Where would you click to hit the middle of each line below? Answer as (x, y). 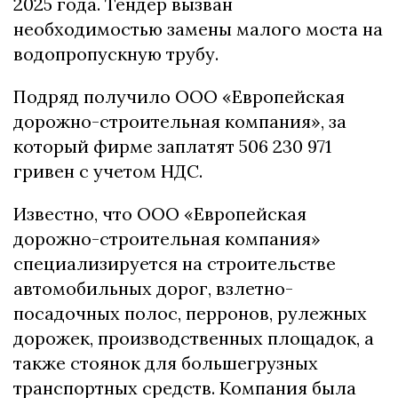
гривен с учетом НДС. (108, 171)
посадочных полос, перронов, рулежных (190, 314)
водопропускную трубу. (116, 54)
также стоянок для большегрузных (166, 363)
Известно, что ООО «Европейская (160, 214)
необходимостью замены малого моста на (198, 29)
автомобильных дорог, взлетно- (153, 289)
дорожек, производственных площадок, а (194, 338)
